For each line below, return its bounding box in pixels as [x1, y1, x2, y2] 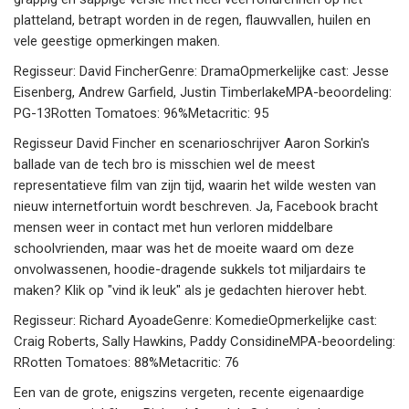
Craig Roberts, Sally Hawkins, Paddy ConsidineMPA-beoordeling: [14, 333, 395, 351]
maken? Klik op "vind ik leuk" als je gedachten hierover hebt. [14, 282, 367, 299]
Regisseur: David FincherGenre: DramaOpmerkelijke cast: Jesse [14, 63, 389, 80]
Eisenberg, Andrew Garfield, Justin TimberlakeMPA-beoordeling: [14, 84, 392, 101]
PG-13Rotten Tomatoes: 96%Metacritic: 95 [14, 105, 268, 122]
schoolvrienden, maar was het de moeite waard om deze [14, 240, 354, 257]
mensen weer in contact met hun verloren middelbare [14, 219, 333, 236]
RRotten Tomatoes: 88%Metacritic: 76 [14, 354, 239, 372]
